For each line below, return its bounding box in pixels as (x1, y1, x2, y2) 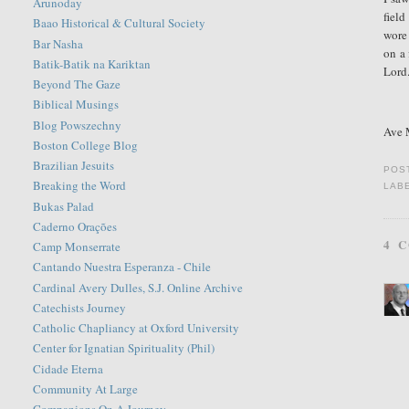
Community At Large (33, 380, 139, 397)
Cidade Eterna (33, 360, 104, 377)
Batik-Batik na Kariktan (33, 55, 152, 72)
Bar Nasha (33, 35, 84, 52)
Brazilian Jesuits (33, 157, 115, 174)
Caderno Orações (33, 217, 118, 235)
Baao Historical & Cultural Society (33, 15, 206, 32)
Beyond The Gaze (33, 76, 121, 93)
